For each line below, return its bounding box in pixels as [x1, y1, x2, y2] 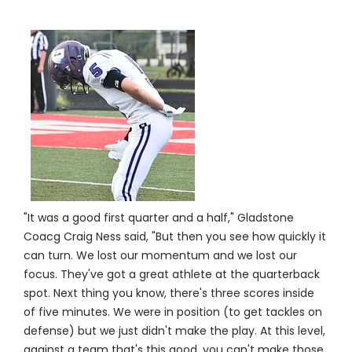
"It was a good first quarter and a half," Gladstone [23, 210, 294, 226]
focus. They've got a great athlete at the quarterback [23, 266, 320, 283]
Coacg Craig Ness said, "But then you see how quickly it [23, 229, 326, 245]
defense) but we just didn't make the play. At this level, [23, 323, 325, 339]
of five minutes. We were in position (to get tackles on [23, 304, 322, 321]
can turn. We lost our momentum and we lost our [23, 247, 297, 264]
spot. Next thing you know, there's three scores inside [23, 285, 314, 302]
